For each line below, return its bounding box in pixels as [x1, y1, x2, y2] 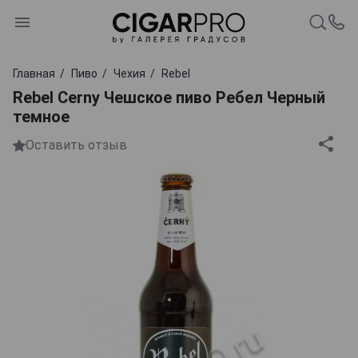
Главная [13, 66, 55, 80]
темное [13, 106, 70, 126]
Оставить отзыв [26, 137, 127, 153]
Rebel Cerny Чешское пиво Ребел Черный [13, 87, 325, 107]
